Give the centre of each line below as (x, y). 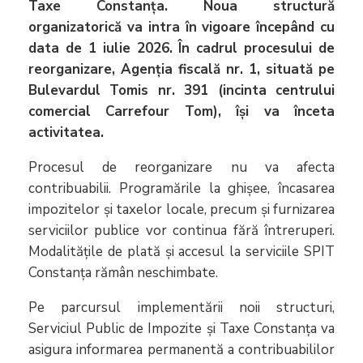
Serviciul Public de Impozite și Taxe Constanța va (181, 328)
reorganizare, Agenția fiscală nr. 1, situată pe (181, 69)
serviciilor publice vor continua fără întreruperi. (181, 230)
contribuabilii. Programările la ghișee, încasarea (181, 188)
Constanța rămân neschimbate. (123, 272)
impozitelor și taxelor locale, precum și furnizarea (181, 209)
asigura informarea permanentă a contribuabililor (181, 349)
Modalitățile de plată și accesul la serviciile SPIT (181, 251)
